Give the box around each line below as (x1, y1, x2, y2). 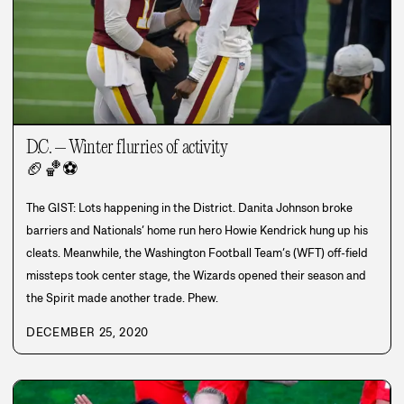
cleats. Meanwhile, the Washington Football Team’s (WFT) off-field (26, 245, 368, 262)
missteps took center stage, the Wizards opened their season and (26, 268, 366, 284)
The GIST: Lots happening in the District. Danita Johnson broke (26, 200, 353, 216)
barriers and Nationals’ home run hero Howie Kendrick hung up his (26, 223, 368, 239)
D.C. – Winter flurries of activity (26, 137, 228, 160)
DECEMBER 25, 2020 (26, 325, 149, 341)
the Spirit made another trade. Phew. (26, 290, 218, 307)
